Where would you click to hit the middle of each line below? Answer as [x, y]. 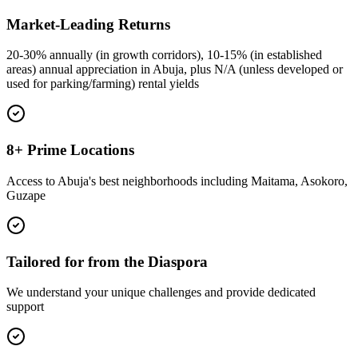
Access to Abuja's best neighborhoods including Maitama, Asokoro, [177, 181]
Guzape [26, 195]
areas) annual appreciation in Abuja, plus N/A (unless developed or [175, 70]
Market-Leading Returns [88, 24]
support [25, 307]
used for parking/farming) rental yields [103, 84]
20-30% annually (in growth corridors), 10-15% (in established [164, 55]
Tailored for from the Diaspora [107, 261]
